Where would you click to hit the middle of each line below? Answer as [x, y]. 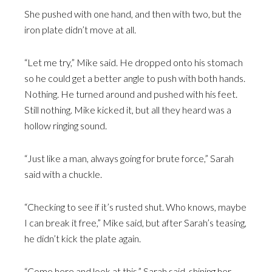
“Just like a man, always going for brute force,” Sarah [129, 158]
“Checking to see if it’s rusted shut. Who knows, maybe [135, 207]
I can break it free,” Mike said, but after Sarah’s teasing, [135, 223]
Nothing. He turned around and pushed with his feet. [131, 94]
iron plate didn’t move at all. [80, 29]
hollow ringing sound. [66, 125]
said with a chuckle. [63, 174]
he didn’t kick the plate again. [83, 238]
